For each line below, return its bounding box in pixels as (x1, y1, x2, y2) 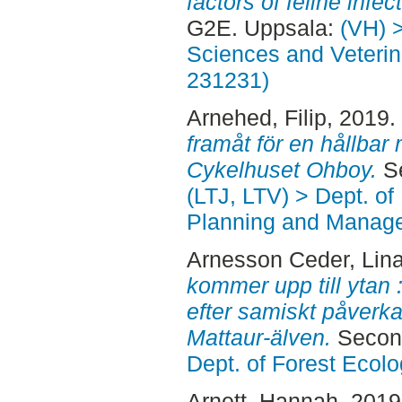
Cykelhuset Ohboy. (186, 157, 377, 183)
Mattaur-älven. (186, 324, 331, 350)
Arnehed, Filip (186, 105, 327, 131)
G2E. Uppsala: (186, 15, 340, 41)
